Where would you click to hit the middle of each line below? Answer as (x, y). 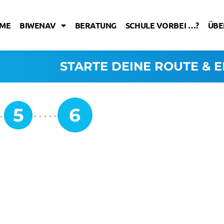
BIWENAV (38, 25)
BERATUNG (95, 25)
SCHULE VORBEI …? (162, 25)
